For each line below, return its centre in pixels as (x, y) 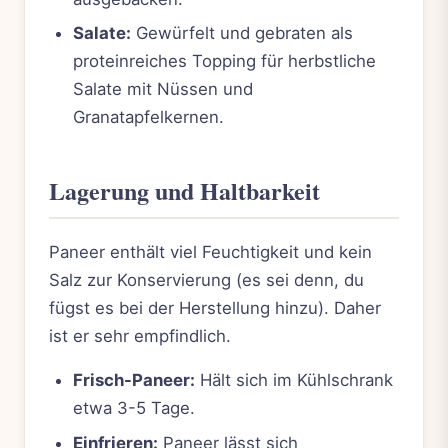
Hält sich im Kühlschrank (294, 380)
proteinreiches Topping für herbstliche (224, 60)
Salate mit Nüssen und (163, 88)
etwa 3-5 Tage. (134, 408)
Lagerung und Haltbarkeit (184, 190)
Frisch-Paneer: (134, 380)
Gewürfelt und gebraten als (242, 32)
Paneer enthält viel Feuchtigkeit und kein (210, 252)
